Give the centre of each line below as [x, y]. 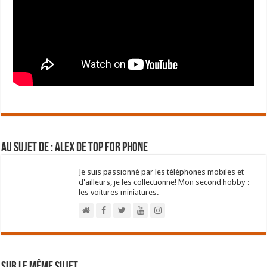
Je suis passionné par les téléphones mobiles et [162, 172]
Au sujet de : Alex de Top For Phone [75, 148]
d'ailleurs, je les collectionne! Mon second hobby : [164, 182]
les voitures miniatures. [119, 192]
